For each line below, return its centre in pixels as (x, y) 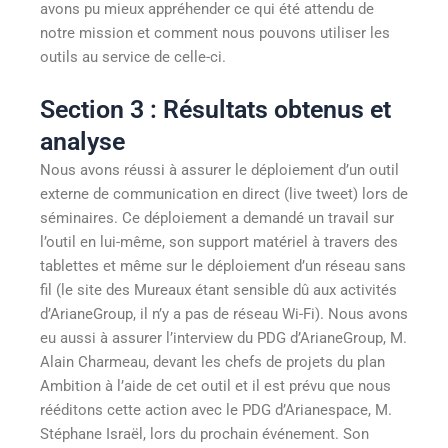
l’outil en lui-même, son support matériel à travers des (219, 242)
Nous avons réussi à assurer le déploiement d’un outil (219, 170)
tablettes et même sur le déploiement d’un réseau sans (223, 266)
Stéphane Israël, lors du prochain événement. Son (204, 434)
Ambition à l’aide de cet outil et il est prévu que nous (215, 386)
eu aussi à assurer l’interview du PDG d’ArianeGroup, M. (223, 338)
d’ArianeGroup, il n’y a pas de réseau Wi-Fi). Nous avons (224, 314)
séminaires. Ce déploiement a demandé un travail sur (217, 218)
